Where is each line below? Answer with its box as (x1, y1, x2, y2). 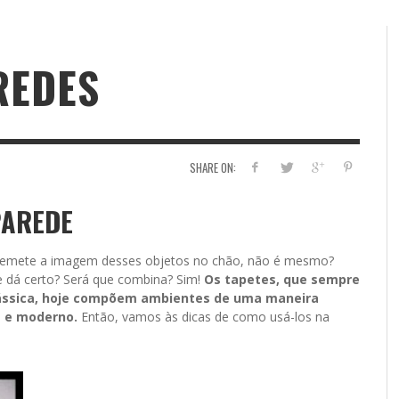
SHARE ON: (189, 159, 236, 177)
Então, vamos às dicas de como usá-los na (77, 308, 330, 326)
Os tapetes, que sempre (204, 271, 360, 289)
